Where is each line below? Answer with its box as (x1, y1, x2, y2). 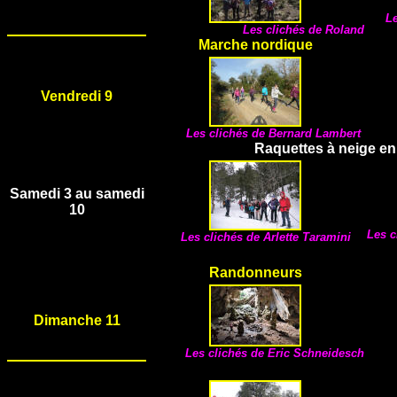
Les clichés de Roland (243, 23, 364, 36)
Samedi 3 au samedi (9, 186, 144, 201)
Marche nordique (198, 37, 313, 52)
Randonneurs (208, 265, 302, 280)
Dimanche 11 (33, 313, 121, 328)
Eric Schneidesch (268, 346, 364, 360)
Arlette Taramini (263, 230, 351, 244)
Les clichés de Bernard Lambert (186, 127, 361, 140)
